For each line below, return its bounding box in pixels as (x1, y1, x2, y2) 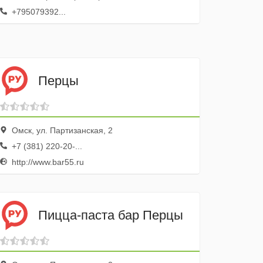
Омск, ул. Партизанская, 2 (9, 126, 113, 135)
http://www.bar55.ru (9, 157, 85, 167)
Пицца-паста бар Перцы (38, 207, 184, 222)
